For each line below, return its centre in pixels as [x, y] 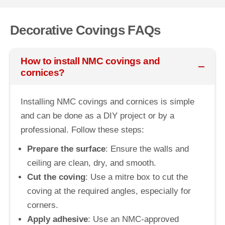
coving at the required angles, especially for [109, 191]
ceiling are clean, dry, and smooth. [92, 163]
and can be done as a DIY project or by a [97, 116]
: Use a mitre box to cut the [137, 177]
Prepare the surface [66, 149]
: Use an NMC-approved [133, 219]
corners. [43, 205]
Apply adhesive [58, 219]
